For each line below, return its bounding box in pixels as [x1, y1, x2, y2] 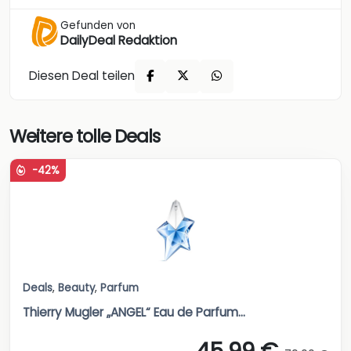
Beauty [58, 280, 95, 295]
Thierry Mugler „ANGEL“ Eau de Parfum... [23, 303, 245, 320]
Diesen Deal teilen [29, 67, 135, 85]
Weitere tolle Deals [9, 124, 160, 150]
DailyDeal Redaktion [60, 31, 177, 49]
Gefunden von [60, 17, 136, 33]
